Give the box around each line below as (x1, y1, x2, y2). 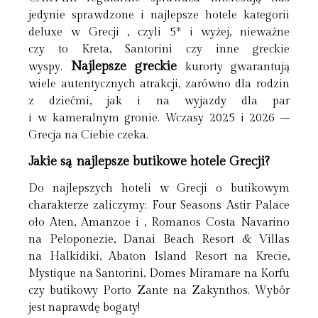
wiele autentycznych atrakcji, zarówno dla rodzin (28, 77, 290, 91)
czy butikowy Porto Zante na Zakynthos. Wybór (28, 284, 290, 298)
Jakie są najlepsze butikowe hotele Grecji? (28, 154, 273, 170)
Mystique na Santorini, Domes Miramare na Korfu (28, 267, 290, 281)
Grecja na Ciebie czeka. (28, 128, 148, 142)
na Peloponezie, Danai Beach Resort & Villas (28, 233, 290, 247)
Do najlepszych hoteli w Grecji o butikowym (28, 182, 290, 196)
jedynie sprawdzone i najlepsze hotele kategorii (28, 8, 290, 22)
